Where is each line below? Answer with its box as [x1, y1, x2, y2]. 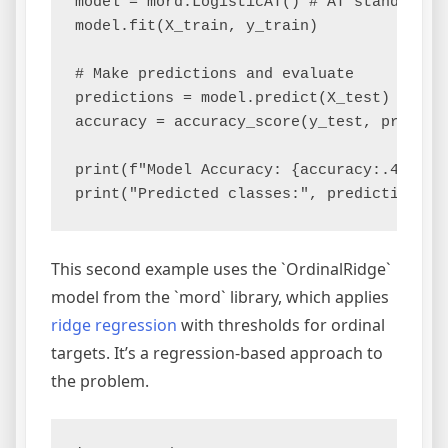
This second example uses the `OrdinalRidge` [51, 258, 391, 281]
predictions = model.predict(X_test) [75, 90, 390, 108]
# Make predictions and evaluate [75, 66, 354, 84]
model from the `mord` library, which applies [51, 286, 389, 309]
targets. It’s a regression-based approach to [51, 342, 383, 365]
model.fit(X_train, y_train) [75, 18, 318, 36]
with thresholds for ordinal [177, 314, 385, 337]
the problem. [51, 370, 149, 393]
